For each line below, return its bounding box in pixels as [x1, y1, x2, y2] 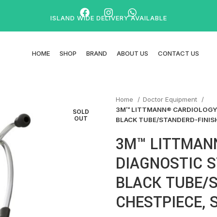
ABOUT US [117, 49, 148, 57]
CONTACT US [158, 49, 199, 57]
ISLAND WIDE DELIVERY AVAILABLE [50, 14, 167, 22]
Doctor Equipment [143, 95, 199, 103]
